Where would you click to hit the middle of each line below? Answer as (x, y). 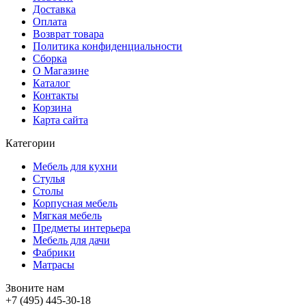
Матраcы (54, 265)
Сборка (50, 59)
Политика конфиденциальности (108, 46)
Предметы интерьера (82, 228)
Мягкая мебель (67, 216)
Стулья (49, 179)
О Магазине (61, 71)
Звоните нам (35, 288)
